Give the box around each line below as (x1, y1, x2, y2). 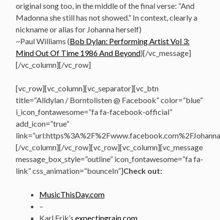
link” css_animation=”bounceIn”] (16, 165, 123, 175)
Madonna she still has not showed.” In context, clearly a (16, 12, 197, 22)
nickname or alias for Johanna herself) (16, 24, 141, 34)
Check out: (123, 165, 162, 175)
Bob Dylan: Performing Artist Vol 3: (70, 36, 190, 46)
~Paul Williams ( (16, 36, 70, 46)
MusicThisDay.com (39, 189, 105, 199)
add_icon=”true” (16, 118, 69, 128)
